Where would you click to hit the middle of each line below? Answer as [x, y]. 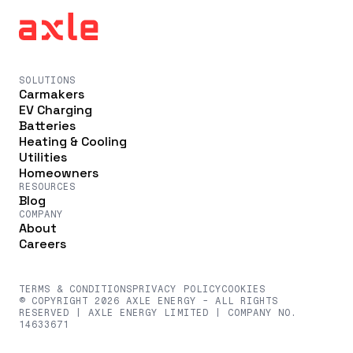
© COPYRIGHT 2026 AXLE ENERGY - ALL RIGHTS [149, 301]
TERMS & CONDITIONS [76, 290]
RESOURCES [48, 187]
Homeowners [59, 173]
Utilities [43, 158]
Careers [43, 244]
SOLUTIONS [48, 81]
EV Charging [56, 110]
